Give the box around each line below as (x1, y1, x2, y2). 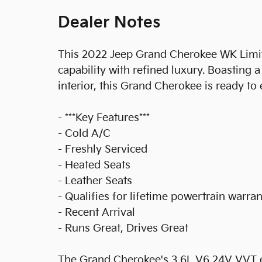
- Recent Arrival (58, 206, 135, 219)
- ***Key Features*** (58, 112, 150, 124)
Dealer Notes (58, 13, 160, 32)
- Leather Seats (58, 175, 132, 187)
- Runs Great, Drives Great (58, 222, 188, 235)
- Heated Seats (58, 159, 130, 171)
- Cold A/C (58, 127, 111, 140)
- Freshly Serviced (58, 143, 147, 156)
